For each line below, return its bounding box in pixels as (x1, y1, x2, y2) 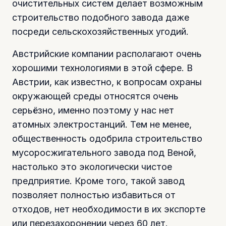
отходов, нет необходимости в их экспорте (12, 203, 205, 214)
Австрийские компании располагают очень (12, 48, 202, 59)
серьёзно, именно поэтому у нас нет (12, 104, 174, 116)
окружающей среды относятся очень (12, 90, 179, 101)
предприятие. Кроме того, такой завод (12, 175, 185, 186)
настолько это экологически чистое (12, 161, 172, 172)
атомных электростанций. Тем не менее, (12, 119, 192, 130)
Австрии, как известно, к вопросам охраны (12, 76, 202, 87)
